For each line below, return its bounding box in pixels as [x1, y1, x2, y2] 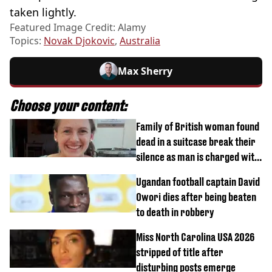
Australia [120, 33, 160, 47]
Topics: [10, 33, 44, 47]
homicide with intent [136, 165, 219, 178]
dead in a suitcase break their [136, 135, 256, 148]
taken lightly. [10, 4, 76, 19]
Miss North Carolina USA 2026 [136, 230, 254, 243]
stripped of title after [136, 245, 223, 259]
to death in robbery [136, 205, 214, 219]
